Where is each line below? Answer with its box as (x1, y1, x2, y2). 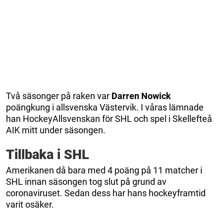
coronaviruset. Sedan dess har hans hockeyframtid (6, 187, 206, 198)
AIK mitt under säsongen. (6, 124, 106, 135)
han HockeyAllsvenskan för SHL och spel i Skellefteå (6, 113, 212, 124)
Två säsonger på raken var (6, 90, 111, 101)
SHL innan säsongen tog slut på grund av (6, 176, 166, 187)
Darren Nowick (111, 90, 171, 101)
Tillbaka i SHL (6, 146, 89, 163)
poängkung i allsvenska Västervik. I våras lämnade (6, 102, 204, 112)
